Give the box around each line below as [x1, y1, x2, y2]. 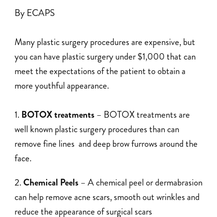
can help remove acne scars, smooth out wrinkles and [15, 190, 200, 204]
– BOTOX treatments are [94, 108, 190, 122]
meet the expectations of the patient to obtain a [15, 64, 186, 78]
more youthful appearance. [15, 79, 109, 93]
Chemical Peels [23, 176, 78, 189]
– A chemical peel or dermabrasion [78, 176, 202, 189]
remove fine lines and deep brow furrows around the [15, 137, 198, 151]
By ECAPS [15, 6, 55, 20]
